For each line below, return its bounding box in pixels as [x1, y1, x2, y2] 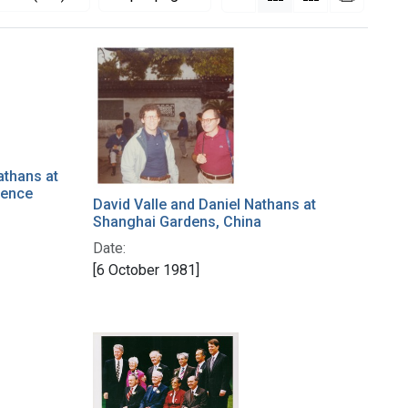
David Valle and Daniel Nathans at [93, 196, 316, 214]
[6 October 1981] [93, 261, 199, 280]
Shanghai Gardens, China [93, 213, 261, 231]
